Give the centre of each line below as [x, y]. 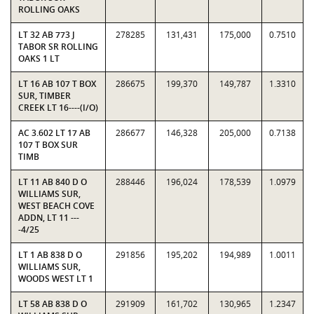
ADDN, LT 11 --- [49, 218]
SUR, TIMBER [45, 96]
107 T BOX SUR [48, 145]
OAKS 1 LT [39, 59]
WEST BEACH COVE [56, 206]
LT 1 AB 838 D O [50, 255]
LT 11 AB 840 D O [53, 182]
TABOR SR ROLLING [58, 47]
